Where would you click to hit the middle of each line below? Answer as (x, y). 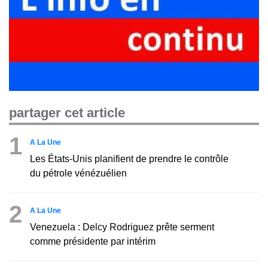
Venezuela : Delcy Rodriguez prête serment (122, 227)
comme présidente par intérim (93, 241)
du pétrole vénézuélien (78, 173)
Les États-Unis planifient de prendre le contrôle (129, 159)
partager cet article (67, 112)
